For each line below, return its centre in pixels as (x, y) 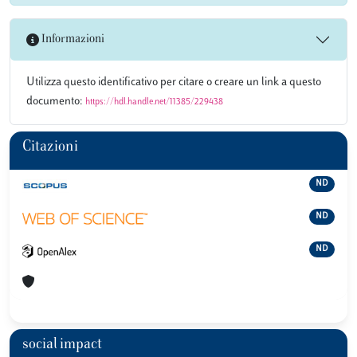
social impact (62, 345)
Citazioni (50, 147)
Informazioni (72, 40)
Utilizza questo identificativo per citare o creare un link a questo (174, 82)
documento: (56, 101)
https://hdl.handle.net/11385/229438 (154, 102)
